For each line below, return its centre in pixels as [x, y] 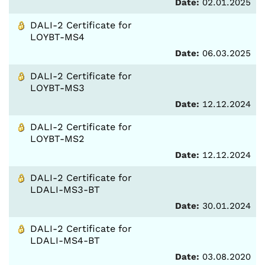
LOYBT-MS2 [57, 139]
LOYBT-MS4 [57, 37]
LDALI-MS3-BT [65, 190]
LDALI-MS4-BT [65, 240]
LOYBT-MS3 [57, 88]
